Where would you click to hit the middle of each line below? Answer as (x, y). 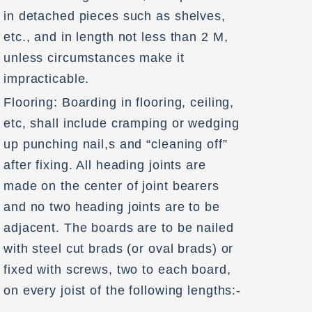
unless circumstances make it (94, 58)
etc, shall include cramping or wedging (122, 123)
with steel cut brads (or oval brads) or (119, 248)
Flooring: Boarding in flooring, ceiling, (119, 102)
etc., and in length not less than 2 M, (116, 37)
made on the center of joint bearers (111, 186)
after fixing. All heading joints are (105, 165)
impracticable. (47, 79)
